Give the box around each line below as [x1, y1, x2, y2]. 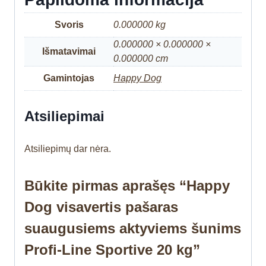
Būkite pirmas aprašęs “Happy [24, 178, 230, 194]
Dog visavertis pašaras [24, 199, 178, 216]
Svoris [54, 19, 84, 30]
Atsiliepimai [24, 108, 104, 125]
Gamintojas [43, 72, 94, 83]
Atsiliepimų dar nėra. [24, 144, 111, 154]
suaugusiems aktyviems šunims [24, 220, 241, 237]
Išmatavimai [42, 46, 96, 56]
